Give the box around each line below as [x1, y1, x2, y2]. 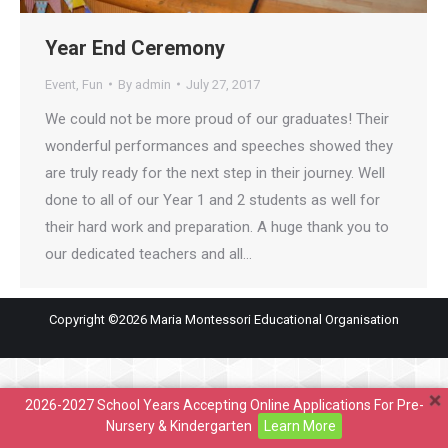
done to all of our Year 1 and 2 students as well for [45, 190, 380, 209]
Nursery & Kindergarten [106, 418, 252, 434]
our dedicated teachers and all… [45, 244, 252, 263]
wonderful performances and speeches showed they [45, 136, 393, 155]
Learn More [264, 418, 336, 434]
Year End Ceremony [45, 35, 225, 60]
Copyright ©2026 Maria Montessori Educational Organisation [49, 311, 399, 327]
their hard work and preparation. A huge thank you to [45, 217, 389, 236]
